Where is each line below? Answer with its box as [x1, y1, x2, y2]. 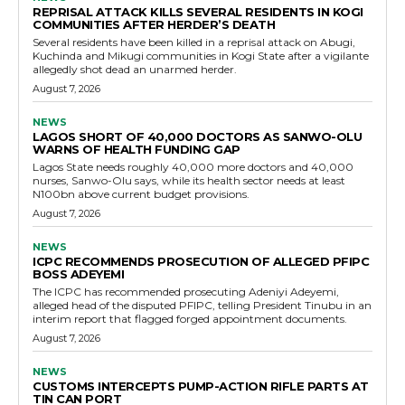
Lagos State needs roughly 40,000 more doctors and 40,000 [33, 160, 353, 174]
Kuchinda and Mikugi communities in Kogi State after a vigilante [33, 49, 369, 63]
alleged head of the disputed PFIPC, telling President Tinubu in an [33, 298, 372, 313]
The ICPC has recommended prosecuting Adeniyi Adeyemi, [33, 285, 339, 299]
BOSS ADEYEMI [33, 267, 124, 282]
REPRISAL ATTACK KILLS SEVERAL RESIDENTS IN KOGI [33, 5, 363, 20]
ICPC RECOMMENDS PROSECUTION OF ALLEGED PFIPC [33, 254, 369, 269]
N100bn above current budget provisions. [33, 187, 250, 202]
